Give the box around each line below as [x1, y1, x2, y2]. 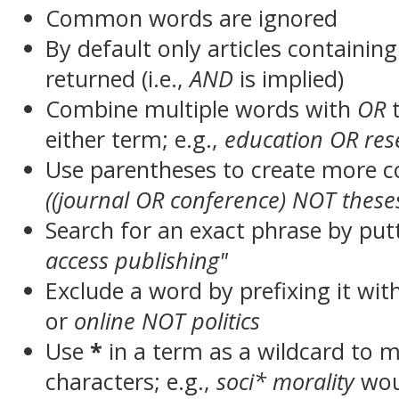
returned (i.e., [45, 63, 191, 94]
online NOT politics [74, 305, 261, 336]
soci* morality [216, 366, 355, 396]
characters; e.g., [45, 366, 217, 396]
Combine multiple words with [45, 94, 358, 124]
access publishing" [45, 245, 229, 275]
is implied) [233, 63, 345, 94]
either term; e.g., [45, 124, 225, 154]
